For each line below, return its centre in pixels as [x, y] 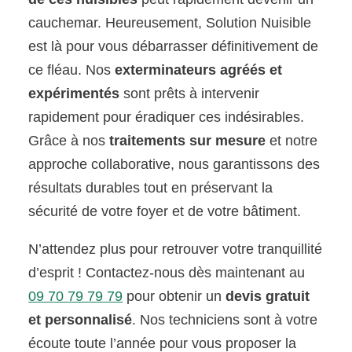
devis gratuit [268, 297]
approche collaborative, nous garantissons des [174, 165]
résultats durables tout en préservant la [151, 188]
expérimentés [74, 94]
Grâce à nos [69, 141]
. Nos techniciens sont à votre [225, 320]
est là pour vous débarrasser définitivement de [174, 47]
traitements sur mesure [188, 141]
